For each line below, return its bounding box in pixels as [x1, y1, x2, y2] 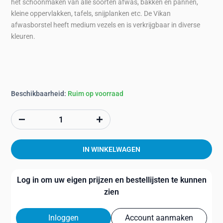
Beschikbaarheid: [11, 90, 68, 98]
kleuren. [11, 32, 36, 41]
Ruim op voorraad [68, 90, 124, 98]
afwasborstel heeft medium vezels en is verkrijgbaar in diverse [11, 21, 201, 29]
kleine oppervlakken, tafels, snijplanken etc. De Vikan [11, 9, 171, 18]
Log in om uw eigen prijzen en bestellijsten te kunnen [16, 175, 207, 185]
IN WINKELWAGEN [83, 145, 140, 154]
